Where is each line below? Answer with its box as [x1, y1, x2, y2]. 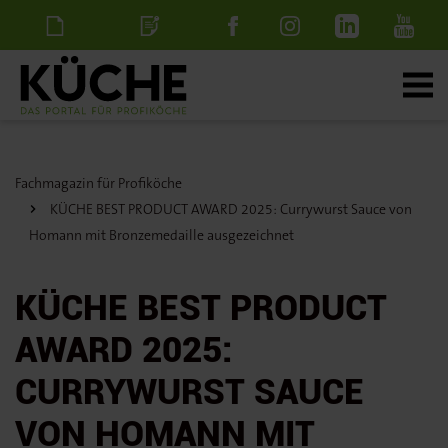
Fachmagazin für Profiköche [15, 174, 182, 192]
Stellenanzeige [100, 64, 217, 85]
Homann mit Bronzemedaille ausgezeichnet [29, 226, 294, 244]
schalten [118, 114, 187, 135]
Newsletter [15, 64, 100, 85]
